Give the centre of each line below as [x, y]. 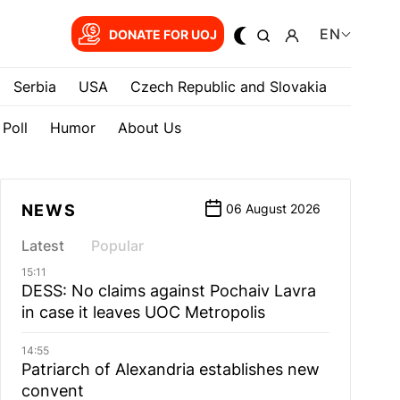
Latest [42, 246]
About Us [149, 128]
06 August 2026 [273, 208]
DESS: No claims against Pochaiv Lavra [168, 291]
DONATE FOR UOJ [162, 34]
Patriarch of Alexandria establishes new [170, 369]
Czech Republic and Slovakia [228, 87]
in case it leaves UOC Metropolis [143, 312]
